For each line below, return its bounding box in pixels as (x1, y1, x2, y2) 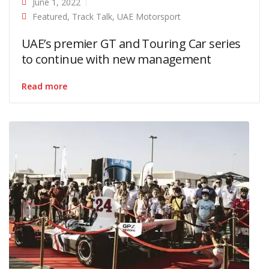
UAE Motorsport (117, 10, 181, 22)
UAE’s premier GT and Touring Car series (22, 35, 241, 52)
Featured (32, 10, 67, 22)
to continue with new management (22, 50, 211, 67)
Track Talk (72, 10, 112, 22)
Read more (22, 80, 67, 92)
